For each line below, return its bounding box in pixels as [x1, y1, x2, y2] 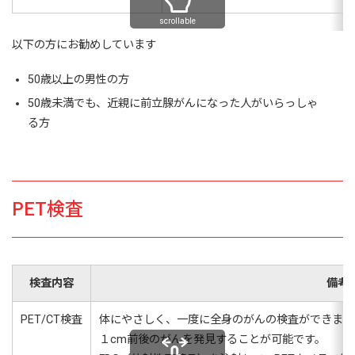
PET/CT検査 [21, 313, 82, 326]
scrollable [159, 17, 196, 26]
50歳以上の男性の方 [27, 73, 129, 86]
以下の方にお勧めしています [12, 37, 156, 51]
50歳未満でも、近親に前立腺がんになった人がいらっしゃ [27, 97, 318, 110]
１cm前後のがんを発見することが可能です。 [99, 333, 326, 346]
